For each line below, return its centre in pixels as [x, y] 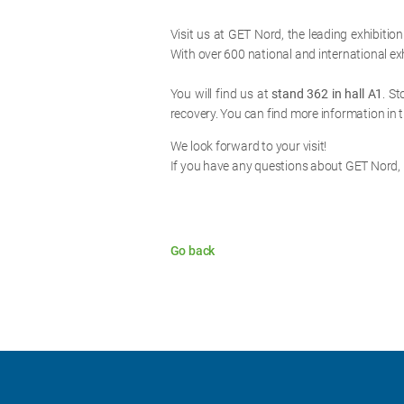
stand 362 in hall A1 [327, 93]
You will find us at [221, 93]
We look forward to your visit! [248, 147]
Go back [193, 251]
